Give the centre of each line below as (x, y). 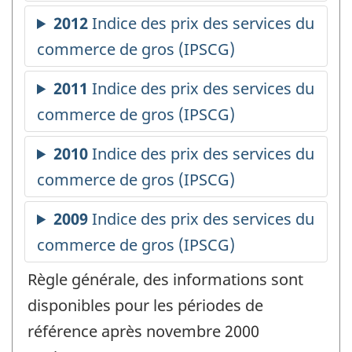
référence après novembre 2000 (143, 332)
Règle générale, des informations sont (165, 280)
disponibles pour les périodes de (145, 306)
